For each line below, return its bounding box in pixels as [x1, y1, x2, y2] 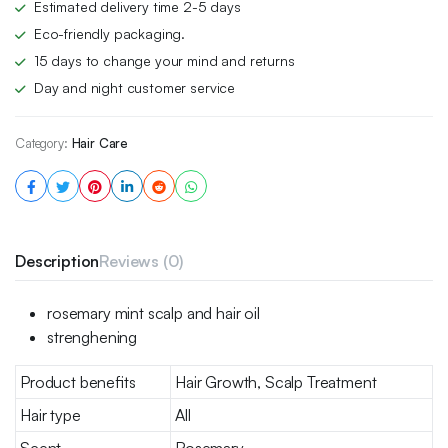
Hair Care [71, 135, 129, 151]
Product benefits [20, 372, 136, 392]
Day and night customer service [33, 79, 236, 96]
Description [15, 251, 100, 271]
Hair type [20, 405, 81, 425]
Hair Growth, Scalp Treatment [175, 372, 377, 392]
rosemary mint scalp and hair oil [47, 303, 260, 323]
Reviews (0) [99, 251, 183, 271]
